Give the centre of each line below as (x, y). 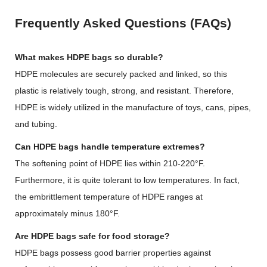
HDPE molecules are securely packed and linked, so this (121, 74)
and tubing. (36, 124)
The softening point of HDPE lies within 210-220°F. (110, 163)
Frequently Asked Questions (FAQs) (123, 23)
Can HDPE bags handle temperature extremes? (110, 147)
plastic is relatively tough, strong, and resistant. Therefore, (124, 91)
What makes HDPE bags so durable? (89, 57)
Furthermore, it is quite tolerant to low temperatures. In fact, (127, 180)
